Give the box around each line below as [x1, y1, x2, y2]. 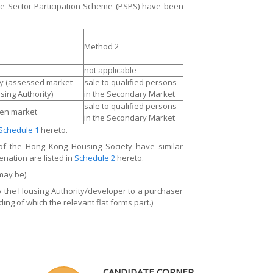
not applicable [83, 65, 136, 76]
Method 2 [83, 41, 119, 52]
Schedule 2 [74, 152, 115, 163]
